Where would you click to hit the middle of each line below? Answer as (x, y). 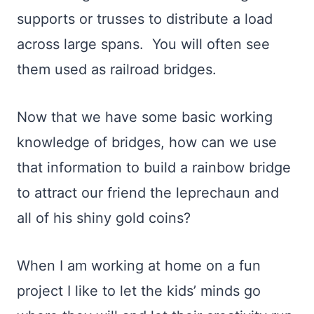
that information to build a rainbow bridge (154, 168)
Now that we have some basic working (145, 117)
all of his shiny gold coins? (106, 218)
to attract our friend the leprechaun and (148, 193)
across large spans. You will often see (143, 44)
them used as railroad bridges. (121, 69)
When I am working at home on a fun (139, 266)
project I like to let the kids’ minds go (139, 291)
